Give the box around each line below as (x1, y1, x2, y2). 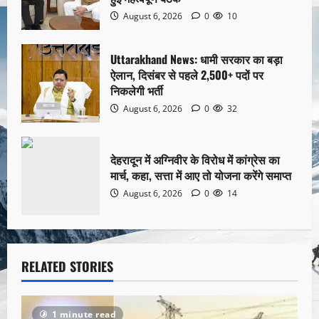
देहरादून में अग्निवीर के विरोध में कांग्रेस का (110, 150, 280, 168)
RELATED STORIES (21, 257, 113, 276)
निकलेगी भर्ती (110, 81, 163, 99)
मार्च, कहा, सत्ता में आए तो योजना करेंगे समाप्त (110, 166, 291, 184)
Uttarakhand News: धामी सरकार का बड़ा (110, 50, 283, 68)
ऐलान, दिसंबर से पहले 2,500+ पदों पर (110, 66, 263, 83)
